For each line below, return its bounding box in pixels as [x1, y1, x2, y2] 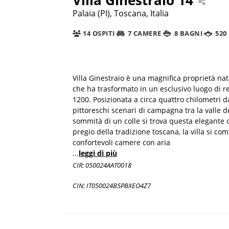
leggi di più [79, 148, 117, 158]
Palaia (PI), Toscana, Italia [73, 7, 169, 19]
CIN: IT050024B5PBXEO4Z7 [73, 180, 151, 190]
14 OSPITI [81, 29, 115, 38]
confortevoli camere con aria [73, 137, 170, 147]
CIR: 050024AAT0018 [73, 160, 131, 170]
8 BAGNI [172, 29, 203, 38]
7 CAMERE [126, 29, 162, 38]
